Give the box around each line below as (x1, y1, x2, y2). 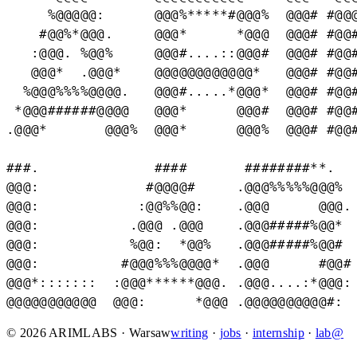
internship (252, 326, 304, 340)
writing (171, 326, 209, 340)
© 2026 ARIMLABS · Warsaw (6, 326, 171, 340)
